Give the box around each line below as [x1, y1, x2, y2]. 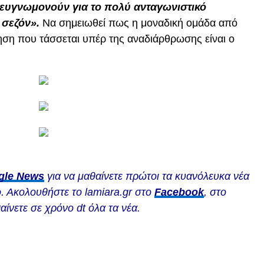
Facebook [154, 186, 204, 199]
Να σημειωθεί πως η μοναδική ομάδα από [42, 17, 237, 29]
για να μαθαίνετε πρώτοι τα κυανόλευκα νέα [44, 170, 249, 183]
